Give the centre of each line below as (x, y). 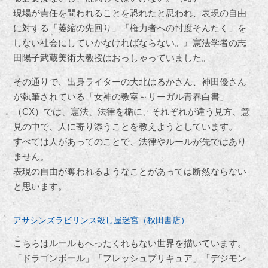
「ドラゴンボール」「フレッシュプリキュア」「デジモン (130, 258)
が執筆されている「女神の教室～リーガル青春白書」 (121, 97)
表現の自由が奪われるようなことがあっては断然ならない (130, 172)
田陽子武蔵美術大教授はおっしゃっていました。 (112, 58)
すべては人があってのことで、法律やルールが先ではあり (130, 142)
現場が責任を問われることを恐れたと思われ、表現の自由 (130, 13)
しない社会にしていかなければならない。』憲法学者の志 (130, 43)
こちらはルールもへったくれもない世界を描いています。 (130, 243)
